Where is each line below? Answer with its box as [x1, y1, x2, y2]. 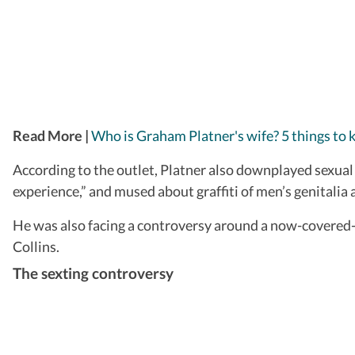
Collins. [13, 237, 59, 255]
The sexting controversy [13, 263, 174, 282]
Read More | [13, 126, 91, 144]
